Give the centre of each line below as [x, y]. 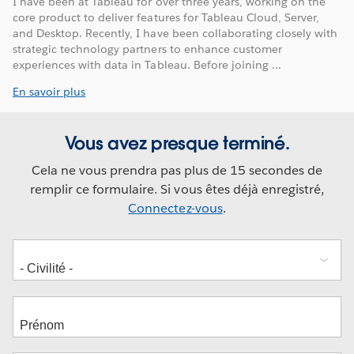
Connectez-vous [175, 208]
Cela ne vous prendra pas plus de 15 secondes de [177, 170]
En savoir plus [49, 91]
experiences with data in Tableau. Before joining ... [147, 64]
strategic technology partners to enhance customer [147, 49]
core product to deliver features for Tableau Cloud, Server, [166, 17]
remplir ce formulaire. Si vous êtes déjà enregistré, [177, 189]
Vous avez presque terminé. [177, 143]
